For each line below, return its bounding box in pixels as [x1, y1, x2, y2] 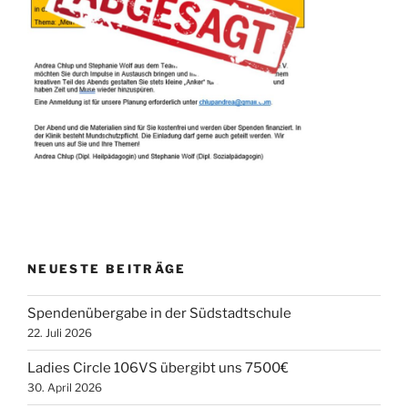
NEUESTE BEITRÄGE [27, 261, 187, 277]
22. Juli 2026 [27, 326, 92, 341]
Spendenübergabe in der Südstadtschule [27, 305, 291, 322]
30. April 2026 [27, 381, 102, 395]
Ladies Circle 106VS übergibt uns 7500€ [27, 360, 289, 377]
